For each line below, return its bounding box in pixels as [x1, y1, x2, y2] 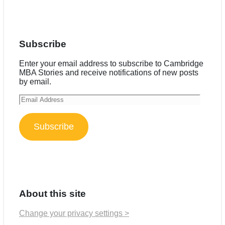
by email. [19, 77, 51, 86]
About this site [19, 188, 86, 199]
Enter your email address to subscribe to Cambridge [19, 59, 203, 68]
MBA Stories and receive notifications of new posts [19, 68, 198, 77]
